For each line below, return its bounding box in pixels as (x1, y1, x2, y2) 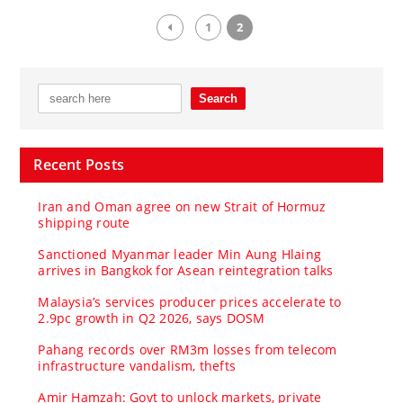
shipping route (38, 213, 130, 231)
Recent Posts (33, 154, 124, 175)
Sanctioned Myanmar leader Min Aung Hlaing (38, 245, 322, 263)
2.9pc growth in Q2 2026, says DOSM (38, 309, 265, 327)
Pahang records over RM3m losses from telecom (38, 340, 337, 358)
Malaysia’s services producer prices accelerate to (38, 292, 342, 310)
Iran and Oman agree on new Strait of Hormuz (38, 197, 327, 215)
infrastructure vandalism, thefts (38, 356, 237, 374)
